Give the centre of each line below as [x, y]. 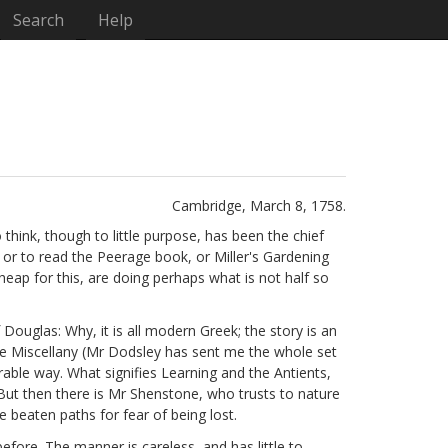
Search [39, 20]
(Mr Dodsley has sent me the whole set [207, 352]
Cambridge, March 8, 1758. [259, 205]
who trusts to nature [271, 394]
